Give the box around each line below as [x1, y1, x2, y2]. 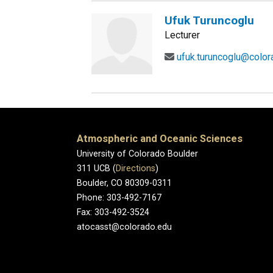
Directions [116, 163, 155, 174]
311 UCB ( [77, 163, 116, 174]
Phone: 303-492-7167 [77, 193, 161, 203]
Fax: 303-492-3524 [77, 207, 149, 218]
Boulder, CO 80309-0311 [77, 178, 172, 188]
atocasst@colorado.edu [77, 222, 172, 232]
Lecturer [165, 29, 200, 41]
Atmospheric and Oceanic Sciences [77, 133, 243, 144]
